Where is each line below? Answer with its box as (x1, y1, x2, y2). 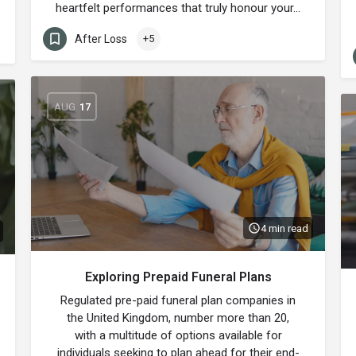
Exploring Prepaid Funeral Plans (84, 269, 272, 284)
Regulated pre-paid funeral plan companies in (60, 293, 296, 308)
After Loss (75, 32, 127, 45)
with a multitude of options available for (74, 328, 282, 342)
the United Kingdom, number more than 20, (67, 311, 289, 325)
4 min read (261, 222, 308, 234)
